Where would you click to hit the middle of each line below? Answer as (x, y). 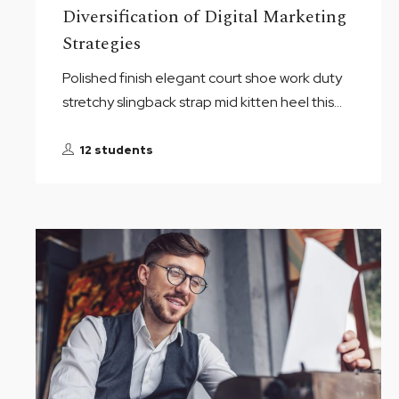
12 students (116, 150)
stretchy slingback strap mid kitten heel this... (202, 102)
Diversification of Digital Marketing (204, 17)
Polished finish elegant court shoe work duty (202, 78)
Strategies (102, 44)
